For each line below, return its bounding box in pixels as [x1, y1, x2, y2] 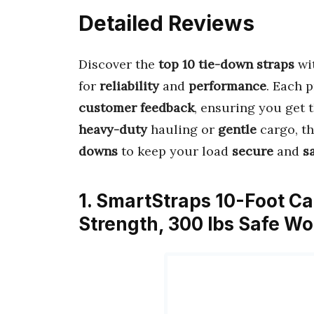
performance [189, 77, 266, 94]
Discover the [78, 55, 158, 72]
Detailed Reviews [78, 11, 254, 36]
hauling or [147, 121, 218, 137]
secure [232, 142, 273, 159]
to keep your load [118, 142, 232, 159]
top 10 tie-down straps [158, 55, 294, 72]
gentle [218, 121, 257, 137]
